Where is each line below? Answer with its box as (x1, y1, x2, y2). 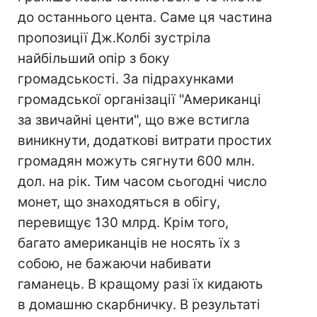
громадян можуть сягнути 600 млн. (18, 153, 255, 169)
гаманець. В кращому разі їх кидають (18, 276, 263, 292)
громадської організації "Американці (18, 91, 261, 108)
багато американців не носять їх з (18, 235, 240, 251)
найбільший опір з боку (18, 50, 170, 67)
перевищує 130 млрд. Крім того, (18, 214, 229, 231)
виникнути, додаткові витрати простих (18, 132, 272, 149)
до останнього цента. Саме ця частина (18, 9, 272, 25)
